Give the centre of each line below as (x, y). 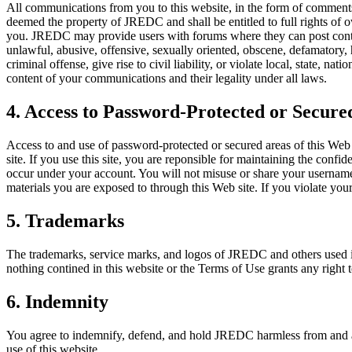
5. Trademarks (65, 221)
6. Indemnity (57, 301)
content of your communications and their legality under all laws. (167, 79)
